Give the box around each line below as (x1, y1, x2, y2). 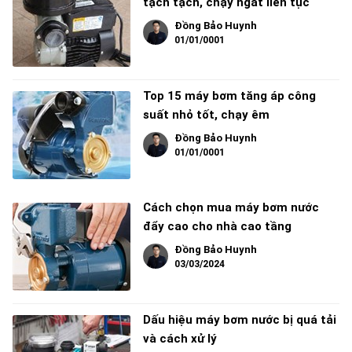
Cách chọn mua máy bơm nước (143, 200, 319, 214)
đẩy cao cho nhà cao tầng (143, 219, 291, 233)
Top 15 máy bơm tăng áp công (143, 89, 316, 103)
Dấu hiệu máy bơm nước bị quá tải (143, 313, 336, 327)
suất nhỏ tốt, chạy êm (143, 108, 269, 122)
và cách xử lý (143, 332, 217, 346)
